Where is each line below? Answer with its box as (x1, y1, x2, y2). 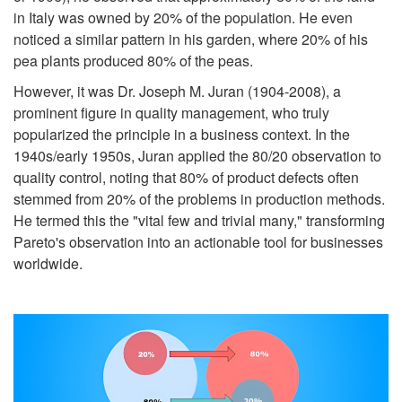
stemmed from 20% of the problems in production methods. (13, 188, 385, 209)
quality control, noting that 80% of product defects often (13, 166, 359, 188)
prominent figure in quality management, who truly (13, 101, 329, 123)
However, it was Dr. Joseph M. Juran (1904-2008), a (13, 80, 341, 101)
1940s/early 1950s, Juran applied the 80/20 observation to (13, 144, 381, 166)
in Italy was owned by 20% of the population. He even (13, 6, 353, 28)
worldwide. (13, 252, 83, 274)
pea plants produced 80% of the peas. (13, 49, 253, 71)
